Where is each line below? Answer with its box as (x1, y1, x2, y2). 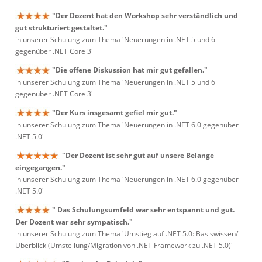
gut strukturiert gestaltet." (15, 23, 108, 33)
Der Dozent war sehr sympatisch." (15, 217, 133, 227)
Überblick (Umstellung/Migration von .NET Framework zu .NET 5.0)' (15, 240, 233, 251)
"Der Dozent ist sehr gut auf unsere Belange (62, 150, 214, 160)
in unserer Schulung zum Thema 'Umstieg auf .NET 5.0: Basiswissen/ (15, 229, 238, 239)
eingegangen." (15, 163, 65, 173)
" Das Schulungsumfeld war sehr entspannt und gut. (52, 205, 235, 215)
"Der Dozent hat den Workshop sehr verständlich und (52, 11, 238, 20)
